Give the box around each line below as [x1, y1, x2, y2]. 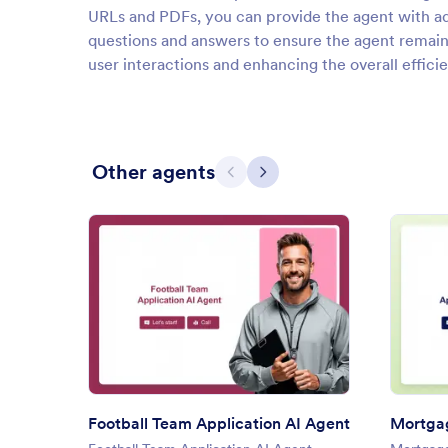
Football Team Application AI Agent [88, 412, 350, 433]
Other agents [92, 159, 215, 185]
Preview [202, 314, 252, 333]
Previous [229, 169, 292, 190]
